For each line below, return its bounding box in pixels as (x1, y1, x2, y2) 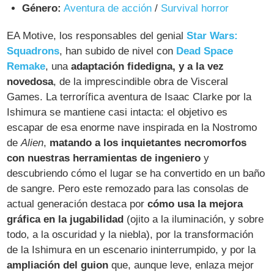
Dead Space (176, 45, 234, 57)
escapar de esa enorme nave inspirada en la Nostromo (7, 121, 257, 133)
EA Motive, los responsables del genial (7, 29, 187, 42)
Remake (7, 60, 46, 72)
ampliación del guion (7, 259, 109, 271)
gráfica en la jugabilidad (7, 213, 124, 225)
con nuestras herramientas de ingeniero (7, 152, 201, 164)
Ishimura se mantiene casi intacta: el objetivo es (7, 106, 228, 118)
